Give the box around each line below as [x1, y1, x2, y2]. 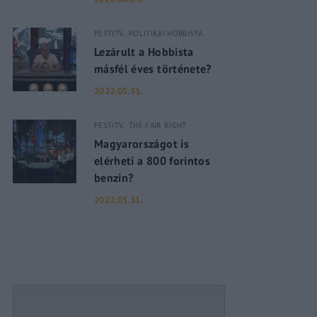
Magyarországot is [94, 137, 189, 151]
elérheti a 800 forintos [94, 154, 211, 168]
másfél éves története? [94, 62, 212, 76]
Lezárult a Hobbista [94, 45, 194, 59]
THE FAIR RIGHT [128, 120, 187, 130]
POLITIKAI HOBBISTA [128, 28, 203, 38]
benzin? [94, 171, 134, 185]
